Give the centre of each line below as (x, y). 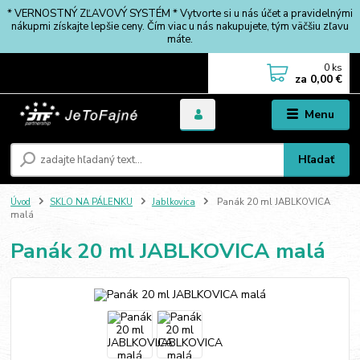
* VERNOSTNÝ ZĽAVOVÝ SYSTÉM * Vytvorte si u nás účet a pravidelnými (180, 13)
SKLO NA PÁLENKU (91, 202)
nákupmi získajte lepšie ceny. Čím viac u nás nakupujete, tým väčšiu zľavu (180, 26)
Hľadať (317, 159)
